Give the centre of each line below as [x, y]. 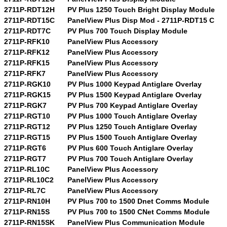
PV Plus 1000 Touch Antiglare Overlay [132, 116]
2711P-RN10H [27, 201]
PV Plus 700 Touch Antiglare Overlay [130, 158]
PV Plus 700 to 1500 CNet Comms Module [139, 212]
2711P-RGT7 [25, 158]
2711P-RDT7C [27, 31]
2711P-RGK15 [27, 94]
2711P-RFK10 [27, 41]
